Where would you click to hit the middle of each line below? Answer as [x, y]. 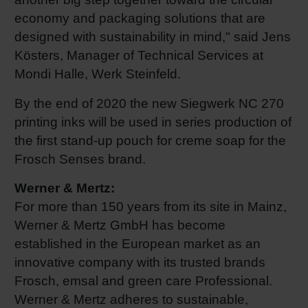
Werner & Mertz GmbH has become [120, 225]
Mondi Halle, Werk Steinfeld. [98, 74]
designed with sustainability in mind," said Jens [153, 36]
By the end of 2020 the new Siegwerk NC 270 [149, 103]
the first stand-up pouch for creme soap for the [150, 140]
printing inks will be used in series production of [153, 122]
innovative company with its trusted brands [140, 263]
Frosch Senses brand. [84, 159]
